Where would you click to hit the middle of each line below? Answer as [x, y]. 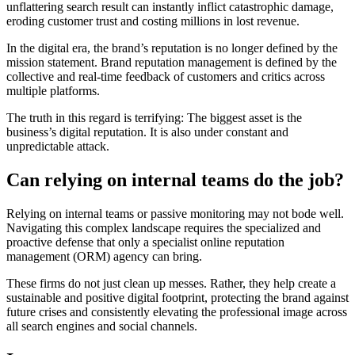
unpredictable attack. [58, 146]
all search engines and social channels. [102, 326]
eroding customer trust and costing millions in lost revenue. [153, 21]
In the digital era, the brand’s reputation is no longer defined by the [172, 48]
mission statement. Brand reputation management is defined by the [172, 62]
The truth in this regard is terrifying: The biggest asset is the [154, 117]
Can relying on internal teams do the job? [175, 179]
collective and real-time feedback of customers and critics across [166, 76]
